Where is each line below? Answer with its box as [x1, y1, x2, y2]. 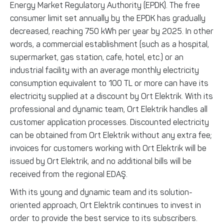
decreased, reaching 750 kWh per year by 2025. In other [10, 26, 213, 36]
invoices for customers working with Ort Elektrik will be [10, 143, 206, 153]
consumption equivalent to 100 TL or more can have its [10, 78, 208, 88]
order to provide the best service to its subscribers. [10, 213, 197, 223]
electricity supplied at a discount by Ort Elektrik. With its [10, 91, 213, 101]
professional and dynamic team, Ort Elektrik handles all [10, 104, 207, 114]
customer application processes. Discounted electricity [10, 117, 209, 127]
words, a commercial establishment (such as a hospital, [10, 39, 209, 49]
